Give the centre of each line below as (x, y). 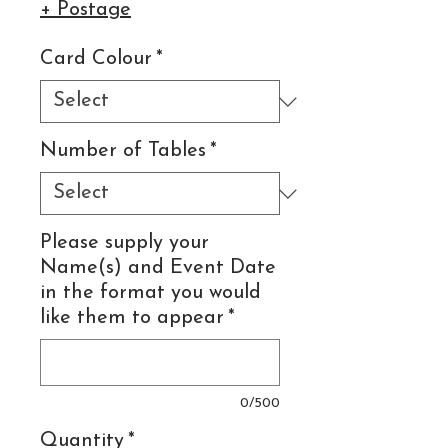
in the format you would (150, 293)
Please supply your (124, 243)
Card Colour (96, 59)
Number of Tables (123, 151)
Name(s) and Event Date (158, 268)
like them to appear (132, 318)
